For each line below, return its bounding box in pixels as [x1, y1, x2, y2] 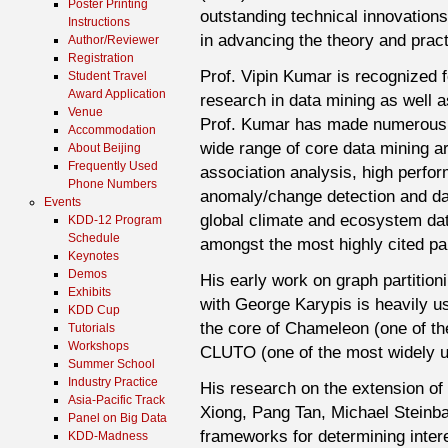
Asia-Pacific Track [68, 393, 165, 407]
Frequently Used [68, 159, 158, 173]
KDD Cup [68, 303, 120, 317]
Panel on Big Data [68, 411, 167, 425]
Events [44, 195, 81, 209]
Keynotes [68, 249, 119, 263]
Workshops [68, 339, 129, 353]
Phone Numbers [68, 177, 157, 191]
